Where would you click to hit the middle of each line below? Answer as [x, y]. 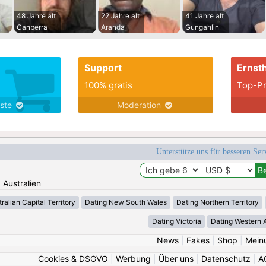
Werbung [133, 259]
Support [103, 68]
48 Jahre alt [36, 16]
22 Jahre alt [120, 16]
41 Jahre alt [205, 16]
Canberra [32, 27]
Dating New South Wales [126, 202]
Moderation [140, 105]
